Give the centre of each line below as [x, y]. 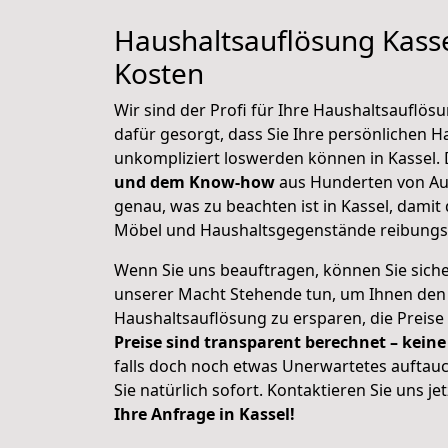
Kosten [159, 73]
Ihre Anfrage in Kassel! [204, 414]
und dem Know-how [194, 182]
